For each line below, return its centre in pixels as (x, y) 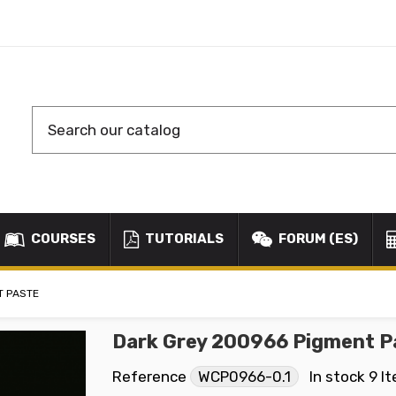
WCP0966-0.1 (244, 376)
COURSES (62, 239)
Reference (149, 376)
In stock (337, 376)
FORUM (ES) (317, 239)
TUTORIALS (183, 239)
